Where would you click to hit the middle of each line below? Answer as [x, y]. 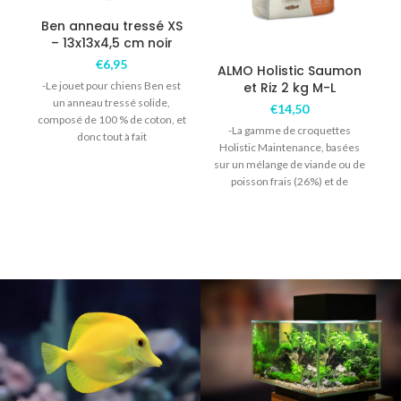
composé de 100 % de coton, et [111, 120]
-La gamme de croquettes [290, 131]
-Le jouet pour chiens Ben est [111, 86]
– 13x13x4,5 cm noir [111, 43]
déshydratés [290, 199]
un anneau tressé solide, [111, 103]
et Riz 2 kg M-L [290, 88]
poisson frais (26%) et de [290, 182]
